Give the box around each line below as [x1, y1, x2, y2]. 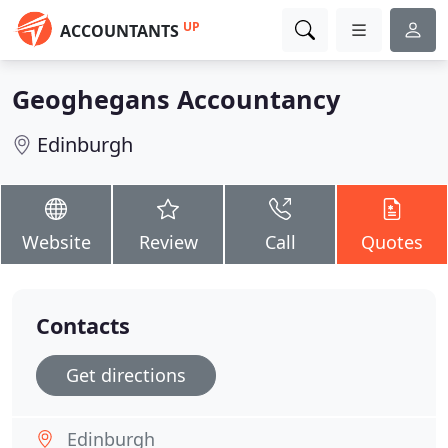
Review [138, 230, 198, 254]
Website [21, 230, 91, 254]
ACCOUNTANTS [60, 20, 179, 42]
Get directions [66, 363, 186, 387]
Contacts [36, 311, 130, 340]
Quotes [361, 230, 423, 254]
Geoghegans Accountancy [12, 82, 340, 116]
